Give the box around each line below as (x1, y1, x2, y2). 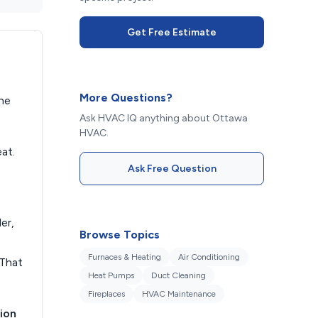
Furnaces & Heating (88, 252, 161, 262)
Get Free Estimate (127, 26, 216, 38)
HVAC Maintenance (142, 289, 216, 299)
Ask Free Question (127, 163, 216, 175)
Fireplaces (88, 289, 125, 299)
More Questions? (79, 91, 172, 104)
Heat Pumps (88, 270, 134, 280)
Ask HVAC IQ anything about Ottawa (79, 112, 248, 124)
